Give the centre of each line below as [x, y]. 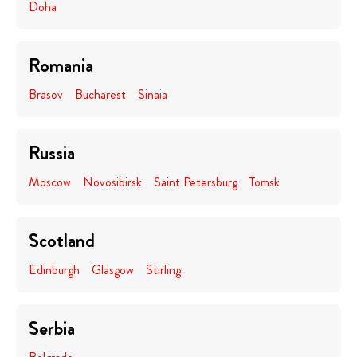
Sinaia [153, 94]
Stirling [163, 270]
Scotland [62, 241]
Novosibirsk [112, 182]
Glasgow [113, 270]
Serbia [52, 328]
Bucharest [100, 94]
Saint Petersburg [196, 182]
